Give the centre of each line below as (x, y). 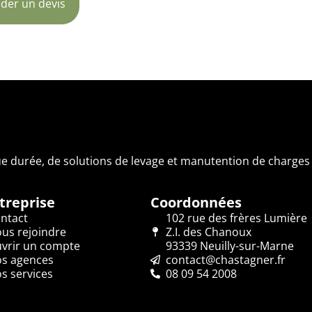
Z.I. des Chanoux (209, 232)
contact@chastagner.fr (226, 259)
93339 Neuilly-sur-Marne (230, 245)
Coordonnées (196, 202)
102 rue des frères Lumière (237, 218)
